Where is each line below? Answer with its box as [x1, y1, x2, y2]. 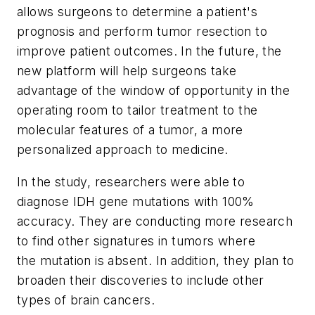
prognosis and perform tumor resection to [17, 24, 267, 39]
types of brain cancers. [17, 292, 155, 307]
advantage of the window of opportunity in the [17, 83, 290, 98]
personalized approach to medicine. [17, 142, 229, 157]
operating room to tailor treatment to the [17, 103, 258, 118]
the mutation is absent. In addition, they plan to [17, 252, 295, 268]
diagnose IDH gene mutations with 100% [17, 193, 255, 209]
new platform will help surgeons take [17, 63, 237, 79]
